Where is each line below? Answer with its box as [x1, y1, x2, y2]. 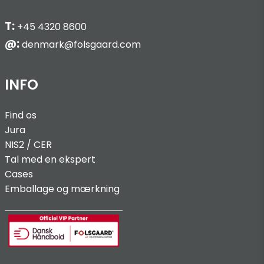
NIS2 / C [5, 138, 41, 152]
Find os [5, 108, 37, 123]
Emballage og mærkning [5, 182, 120, 196]
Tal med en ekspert [5, 153, 95, 167]
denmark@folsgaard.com [19, 38, 141, 52]
